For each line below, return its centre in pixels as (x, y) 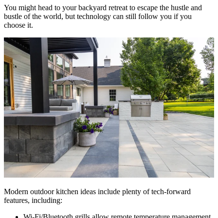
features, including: (33, 200)
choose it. (18, 25)
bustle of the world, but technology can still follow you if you (98, 17)
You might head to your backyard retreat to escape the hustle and (103, 8)
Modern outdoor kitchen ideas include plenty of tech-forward (97, 192)
